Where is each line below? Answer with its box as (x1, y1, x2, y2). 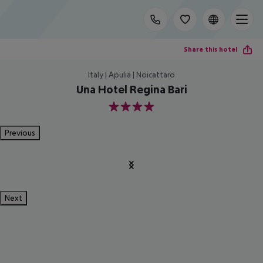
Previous (5, 128, 35, 137)
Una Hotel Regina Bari (76, 83, 187, 96)
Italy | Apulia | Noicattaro (88, 70, 175, 79)
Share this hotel (184, 45, 237, 53)
